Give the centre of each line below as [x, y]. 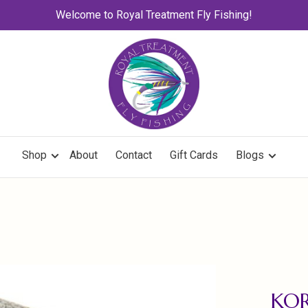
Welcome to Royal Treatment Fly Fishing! [154, 15]
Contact [133, 155]
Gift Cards [194, 155]
